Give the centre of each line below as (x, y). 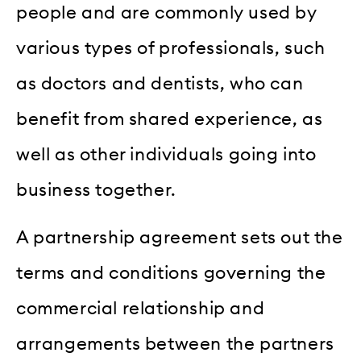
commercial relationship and (141, 308)
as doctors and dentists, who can (160, 84)
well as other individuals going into (166, 155)
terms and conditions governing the (171, 273)
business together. (96, 191)
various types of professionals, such (171, 49)
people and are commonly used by (167, 13)
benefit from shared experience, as (170, 120)
